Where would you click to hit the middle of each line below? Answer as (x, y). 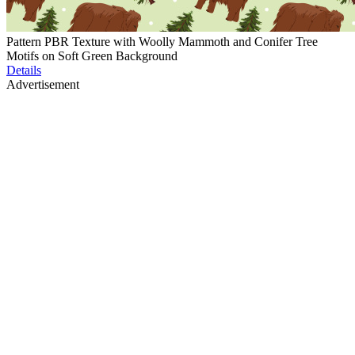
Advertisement (43, 85)
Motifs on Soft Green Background (92, 56)
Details (24, 71)
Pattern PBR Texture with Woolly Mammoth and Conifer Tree (162, 42)
